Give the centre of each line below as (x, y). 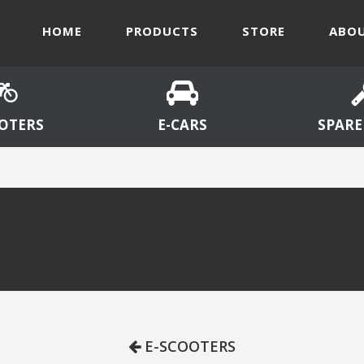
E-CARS (182, 125)
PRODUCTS (162, 31)
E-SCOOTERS (188, 346)
